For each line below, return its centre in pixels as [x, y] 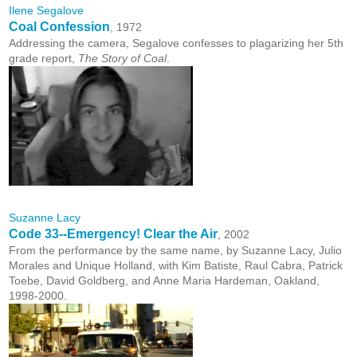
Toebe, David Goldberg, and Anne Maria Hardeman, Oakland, [164, 281]
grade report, [43, 59]
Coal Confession [59, 27]
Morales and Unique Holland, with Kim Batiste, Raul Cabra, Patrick [176, 266]
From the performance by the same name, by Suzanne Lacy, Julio [175, 251]
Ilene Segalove [46, 11]
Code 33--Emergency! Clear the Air [113, 234]
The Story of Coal [122, 59]
